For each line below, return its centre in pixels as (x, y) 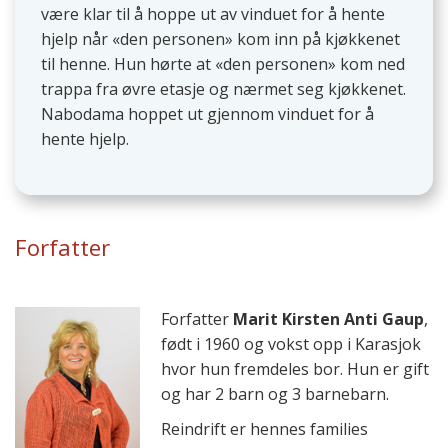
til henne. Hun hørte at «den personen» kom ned (222, 64)
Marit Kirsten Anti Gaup (329, 318)
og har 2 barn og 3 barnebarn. (275, 393)
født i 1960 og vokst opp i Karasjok (291, 343)
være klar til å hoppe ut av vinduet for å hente (212, 14)
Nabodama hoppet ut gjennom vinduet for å (207, 114)
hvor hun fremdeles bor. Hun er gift (295, 368)
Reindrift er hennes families (265, 428)
